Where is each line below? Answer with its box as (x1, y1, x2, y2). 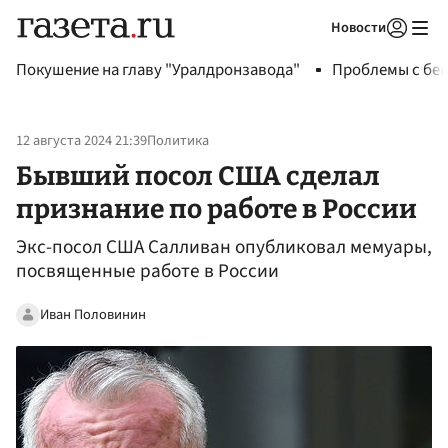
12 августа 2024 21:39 (16, 130, 147, 152)
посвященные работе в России (16, 257, 279, 286)
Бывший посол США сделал (16, 159, 380, 192)
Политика (147, 130, 209, 152)
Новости (331, 17, 386, 38)
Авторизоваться (268, 44, 362, 62)
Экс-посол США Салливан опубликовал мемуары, (16, 233, 432, 262)
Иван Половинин (40, 303, 146, 325)
